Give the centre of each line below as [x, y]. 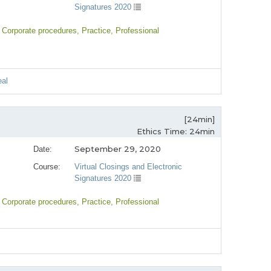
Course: [47, 167]
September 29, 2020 [118, 149]
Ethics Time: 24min [176, 132]
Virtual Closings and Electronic [129, 167]
